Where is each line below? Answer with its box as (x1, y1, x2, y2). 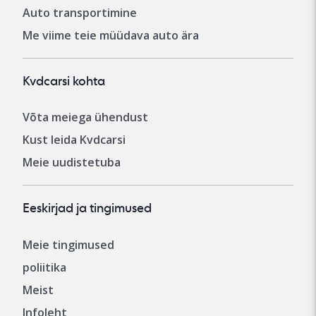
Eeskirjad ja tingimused (23, 200, 152, 216)
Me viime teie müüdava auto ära (23, 28, 199, 44)
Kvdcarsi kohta (23, 73, 105, 89)
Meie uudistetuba (23, 154, 121, 171)
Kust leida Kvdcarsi (23, 132, 126, 148)
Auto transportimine (23, 5, 137, 21)
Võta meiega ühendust (23, 109, 148, 126)
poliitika (23, 259, 66, 275)
